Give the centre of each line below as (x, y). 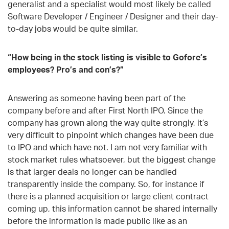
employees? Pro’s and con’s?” (66, 69)
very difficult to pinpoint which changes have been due (111, 135)
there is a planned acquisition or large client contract (108, 196)
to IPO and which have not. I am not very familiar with (107, 147)
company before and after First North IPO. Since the (105, 110)
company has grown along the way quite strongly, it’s (108, 122)
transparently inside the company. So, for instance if (106, 184)
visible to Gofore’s (171, 57)
